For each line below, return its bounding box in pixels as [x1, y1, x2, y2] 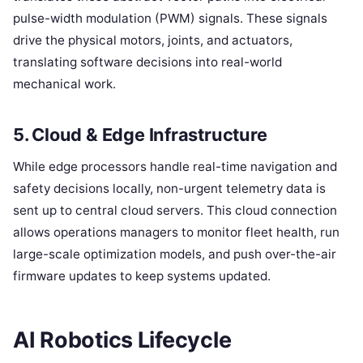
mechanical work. [13, 76, 116, 92]
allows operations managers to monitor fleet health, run [13, 224, 340, 240]
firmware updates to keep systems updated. [13, 267, 271, 284]
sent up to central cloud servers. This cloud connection [13, 202, 337, 218]
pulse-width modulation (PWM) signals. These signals [13, 11, 327, 27]
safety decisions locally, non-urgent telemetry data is [13, 180, 326, 196]
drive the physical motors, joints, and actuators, [13, 32, 293, 49]
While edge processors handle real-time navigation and [13, 158, 337, 174]
